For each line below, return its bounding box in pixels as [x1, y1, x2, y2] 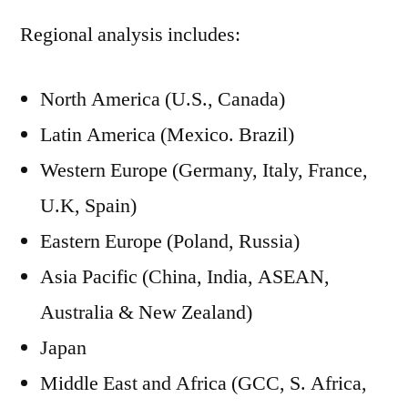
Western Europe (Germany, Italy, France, [40, 158, 368, 183]
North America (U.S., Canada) [40, 87, 285, 112]
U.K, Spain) [40, 193, 137, 219]
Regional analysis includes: [20, 22, 240, 47]
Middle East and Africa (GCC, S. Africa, [40, 371, 367, 396]
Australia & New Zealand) [40, 300, 252, 325]
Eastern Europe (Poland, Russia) [40, 229, 300, 254]
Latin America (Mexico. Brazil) [40, 122, 294, 148]
